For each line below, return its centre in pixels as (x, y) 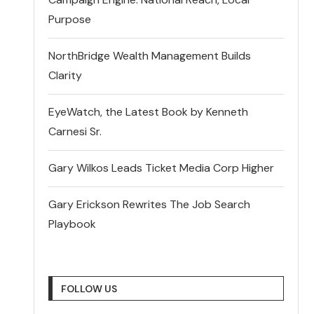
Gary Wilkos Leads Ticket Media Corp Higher (162, 168)
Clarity (66, 75)
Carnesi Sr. (77, 131)
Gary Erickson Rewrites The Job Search (150, 204)
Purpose (70, 19)
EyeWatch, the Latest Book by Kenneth (149, 111)
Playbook (73, 224)
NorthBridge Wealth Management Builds (150, 55)
